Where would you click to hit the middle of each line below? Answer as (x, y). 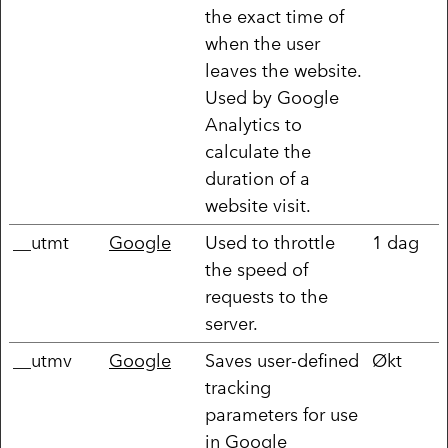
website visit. (258, 205)
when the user (262, 43)
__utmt (41, 242)
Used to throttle (270, 242)
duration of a (257, 178)
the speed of (256, 269)
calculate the (258, 151)
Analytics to (253, 124)
